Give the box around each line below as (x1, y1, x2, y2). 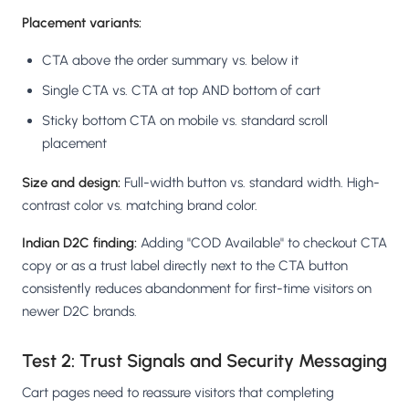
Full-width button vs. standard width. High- (121, 173, 380, 191)
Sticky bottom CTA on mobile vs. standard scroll (42, 111, 328, 129)
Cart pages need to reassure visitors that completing (22, 383, 334, 401)
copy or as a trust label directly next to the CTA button (22, 257, 348, 274)
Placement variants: (22, 14, 142, 31)
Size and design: (22, 173, 121, 191)
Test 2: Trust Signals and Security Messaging (22, 349, 387, 372)
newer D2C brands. (22, 302, 137, 320)
